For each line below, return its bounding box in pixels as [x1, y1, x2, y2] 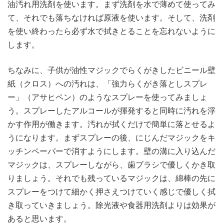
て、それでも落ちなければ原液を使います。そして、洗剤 [7, 12, 215, 23]
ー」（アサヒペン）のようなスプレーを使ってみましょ [7, 92, 207, 102]
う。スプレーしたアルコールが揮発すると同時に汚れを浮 [7, 105, 215, 116]
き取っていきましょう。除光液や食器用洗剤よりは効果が [7, 200, 215, 210]
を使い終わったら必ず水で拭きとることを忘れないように [7, 26, 215, 36]
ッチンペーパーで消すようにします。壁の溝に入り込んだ [7, 146, 215, 156]
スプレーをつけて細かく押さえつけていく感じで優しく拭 [7, 186, 215, 197]
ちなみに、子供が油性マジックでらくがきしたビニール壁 [7, 65, 215, 75]
